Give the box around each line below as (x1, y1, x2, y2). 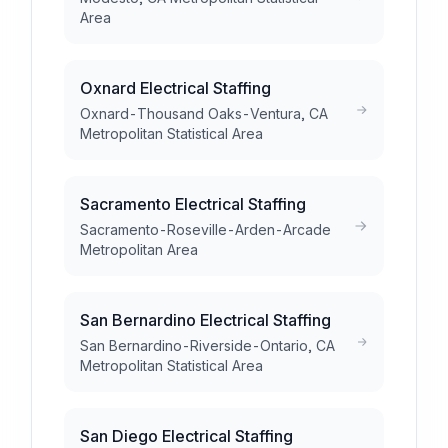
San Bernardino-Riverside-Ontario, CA (80, 337, 335, 354)
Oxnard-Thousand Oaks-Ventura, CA (80, 105, 328, 122)
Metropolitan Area (80, 241, 198, 258)
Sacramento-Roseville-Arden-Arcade (80, 221, 331, 238)
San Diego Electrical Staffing (80, 426, 293, 446)
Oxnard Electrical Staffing (80, 78, 271, 98)
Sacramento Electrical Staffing (80, 194, 306, 214)
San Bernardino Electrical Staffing (80, 310, 331, 330)
